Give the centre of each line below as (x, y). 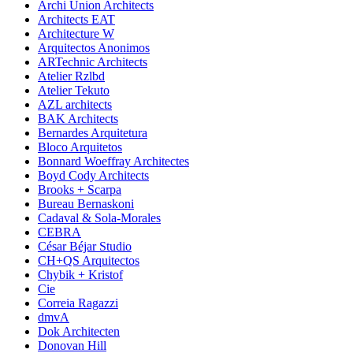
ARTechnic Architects (93, 62)
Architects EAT (76, 20)
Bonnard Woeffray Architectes (113, 162)
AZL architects (75, 105)
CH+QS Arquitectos (89, 261)
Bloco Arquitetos (80, 147)
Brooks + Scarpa (80, 190)
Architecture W (76, 34)
